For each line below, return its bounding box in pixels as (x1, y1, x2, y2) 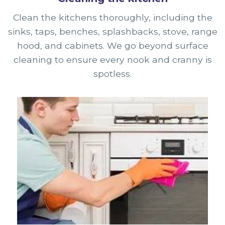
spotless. (93, 68, 132, 79)
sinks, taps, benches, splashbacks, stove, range (8, 26, 217, 37)
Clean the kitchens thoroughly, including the (13, 12, 212, 23)
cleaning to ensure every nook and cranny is (13, 54, 212, 65)
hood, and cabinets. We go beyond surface (17, 40, 208, 51)
